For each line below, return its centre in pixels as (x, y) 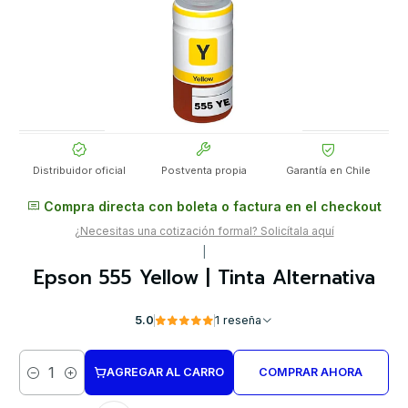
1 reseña (242, 321)
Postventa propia (204, 171)
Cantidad (43, 382)
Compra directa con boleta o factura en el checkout (210, 207)
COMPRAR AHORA (311, 372)
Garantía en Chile (329, 171)
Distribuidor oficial (80, 171)
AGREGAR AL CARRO (165, 372)
